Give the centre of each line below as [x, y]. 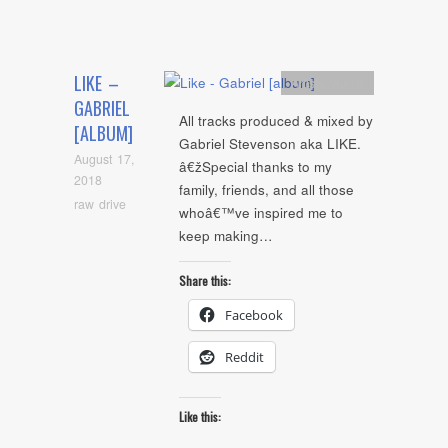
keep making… [226, 236]
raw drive [100, 203]
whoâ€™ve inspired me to [261, 213]
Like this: [200, 417]
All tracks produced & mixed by [276, 121]
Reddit [244, 356]
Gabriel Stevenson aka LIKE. [270, 144]
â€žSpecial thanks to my [255, 167]
